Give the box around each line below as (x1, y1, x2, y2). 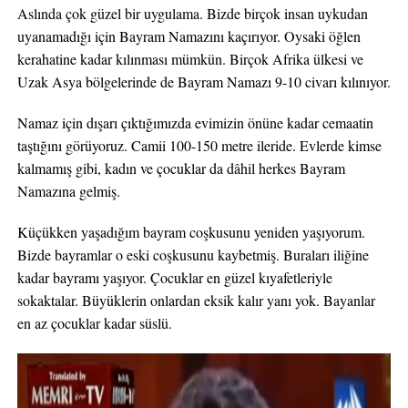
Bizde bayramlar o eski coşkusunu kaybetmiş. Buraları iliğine (16, 245, 369, 264)
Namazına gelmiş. (16, 181, 120, 200)
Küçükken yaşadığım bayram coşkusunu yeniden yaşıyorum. (16, 222, 365, 241)
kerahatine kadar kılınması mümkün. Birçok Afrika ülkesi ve (16, 49, 363, 68)
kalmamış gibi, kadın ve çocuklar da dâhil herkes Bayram (16, 158, 345, 178)
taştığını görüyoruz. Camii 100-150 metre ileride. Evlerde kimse (16, 136, 382, 155)
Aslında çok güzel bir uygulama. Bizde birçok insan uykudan (16, 4, 368, 23)
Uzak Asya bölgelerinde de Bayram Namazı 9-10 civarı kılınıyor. (16, 72, 391, 91)
